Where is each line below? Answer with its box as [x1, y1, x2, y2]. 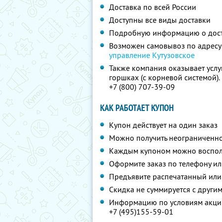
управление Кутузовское [109, 50, 195, 60]
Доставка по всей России [109, 2, 196, 12]
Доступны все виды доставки [109, 15, 211, 25]
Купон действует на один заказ [109, 120, 218, 130]
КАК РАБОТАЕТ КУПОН [100, 102, 174, 113]
